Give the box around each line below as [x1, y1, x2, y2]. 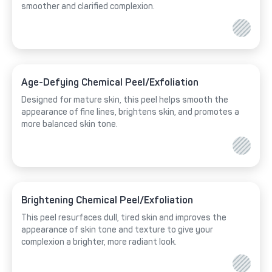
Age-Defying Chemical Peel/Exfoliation [21, 76, 199, 88]
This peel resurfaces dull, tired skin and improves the [21, 212, 226, 223]
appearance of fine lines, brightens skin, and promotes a [21, 106, 239, 117]
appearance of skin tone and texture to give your [21, 224, 213, 235]
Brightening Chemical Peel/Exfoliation [21, 194, 193, 206]
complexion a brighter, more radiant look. [21, 236, 177, 247]
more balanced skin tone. [21, 118, 118, 129]
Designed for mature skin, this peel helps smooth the [21, 94, 228, 105]
